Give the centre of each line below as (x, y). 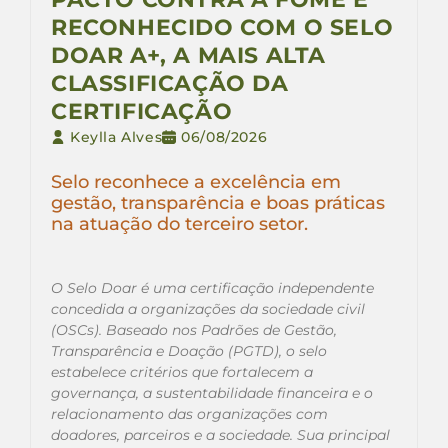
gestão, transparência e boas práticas (218, 202)
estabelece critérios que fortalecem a (182, 371)
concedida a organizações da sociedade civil (208, 308)
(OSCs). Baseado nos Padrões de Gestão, (194, 329)
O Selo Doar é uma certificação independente (212, 287)
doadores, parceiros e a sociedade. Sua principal (220, 434)
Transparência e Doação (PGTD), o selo (189, 350)
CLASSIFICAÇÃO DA (170, 83)
